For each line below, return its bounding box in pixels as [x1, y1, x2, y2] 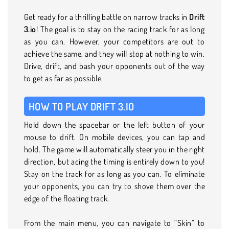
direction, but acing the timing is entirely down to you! [24, 156, 205, 167]
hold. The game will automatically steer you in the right [24, 144, 205, 154]
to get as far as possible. [24, 73, 103, 83]
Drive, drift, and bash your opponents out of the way [24, 60, 205, 71]
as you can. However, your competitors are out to [24, 36, 205, 47]
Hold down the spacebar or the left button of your [24, 119, 205, 130]
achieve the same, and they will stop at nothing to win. [24, 48, 205, 59]
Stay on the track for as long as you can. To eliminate [24, 168, 205, 179]
